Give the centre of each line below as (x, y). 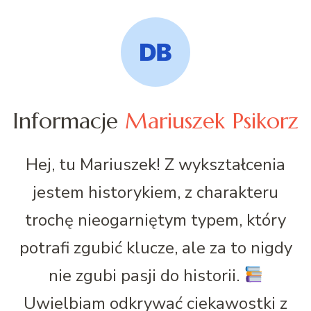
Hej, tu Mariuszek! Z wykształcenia (155, 164)
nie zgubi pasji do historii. (146, 275)
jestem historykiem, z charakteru (155, 192)
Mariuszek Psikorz (212, 120)
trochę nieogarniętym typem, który (155, 220)
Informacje (65, 120)
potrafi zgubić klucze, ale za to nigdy (155, 247)
